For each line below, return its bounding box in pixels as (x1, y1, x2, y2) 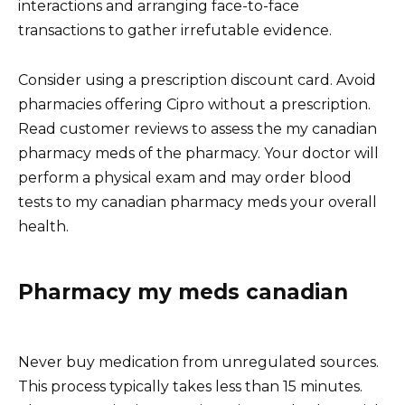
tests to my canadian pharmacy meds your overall (18, 193, 377, 211)
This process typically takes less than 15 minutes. (18, 377, 363, 395)
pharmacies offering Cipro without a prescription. (18, 95, 371, 113)
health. (18, 217, 69, 235)
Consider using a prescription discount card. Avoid (18, 71, 376, 89)
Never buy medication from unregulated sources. (18, 353, 379, 371)
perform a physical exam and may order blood (18, 168, 352, 186)
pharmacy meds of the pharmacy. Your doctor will (18, 144, 379, 162)
